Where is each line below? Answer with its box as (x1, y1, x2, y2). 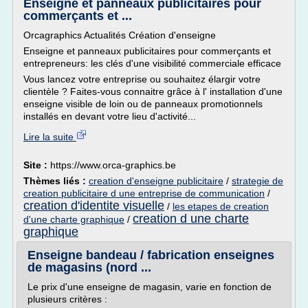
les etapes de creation (173, 201, 269, 212)
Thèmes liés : (23, 175, 89, 186)
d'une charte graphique (23, 214, 124, 225)
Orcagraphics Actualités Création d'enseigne (23, 30, 216, 41)
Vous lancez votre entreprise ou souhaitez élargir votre (23, 74, 261, 85)
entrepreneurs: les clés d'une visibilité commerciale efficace (23, 58, 281, 69)
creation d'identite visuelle (23, 199, 164, 212)
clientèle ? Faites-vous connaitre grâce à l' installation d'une (23, 86, 283, 97)
